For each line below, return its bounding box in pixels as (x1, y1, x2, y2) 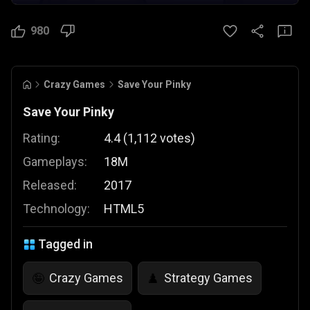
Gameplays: (23, 154, 87, 169)
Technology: (23, 201, 90, 216)
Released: (23, 178, 77, 192)
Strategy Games (164, 271, 253, 285)
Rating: (23, 131, 60, 145)
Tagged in (38, 237, 93, 251)
